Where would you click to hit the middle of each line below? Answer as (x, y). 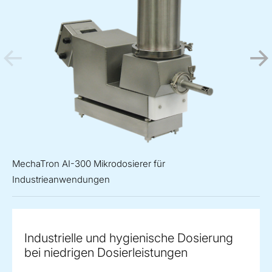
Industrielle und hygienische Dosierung (129, 238)
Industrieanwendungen (61, 180)
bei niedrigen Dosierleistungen (106, 253)
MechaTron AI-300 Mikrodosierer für (89, 164)
